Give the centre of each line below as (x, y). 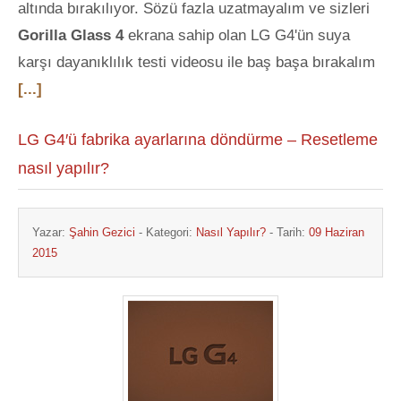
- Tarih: (287, 232)
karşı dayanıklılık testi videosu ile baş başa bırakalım (196, 62)
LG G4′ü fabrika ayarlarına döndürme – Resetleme (198, 140)
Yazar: (51, 232)
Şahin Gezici (102, 232)
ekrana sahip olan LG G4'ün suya (237, 35)
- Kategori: (166, 232)
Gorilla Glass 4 (71, 35)
